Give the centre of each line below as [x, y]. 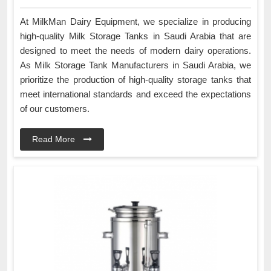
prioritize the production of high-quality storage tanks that [135, 79]
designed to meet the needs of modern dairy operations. [135, 50]
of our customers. [56, 108]
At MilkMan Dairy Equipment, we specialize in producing [135, 21]
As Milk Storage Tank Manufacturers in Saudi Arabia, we [135, 65]
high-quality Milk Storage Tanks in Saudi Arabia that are [135, 36]
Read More [55, 139]
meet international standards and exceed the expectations [135, 94]
